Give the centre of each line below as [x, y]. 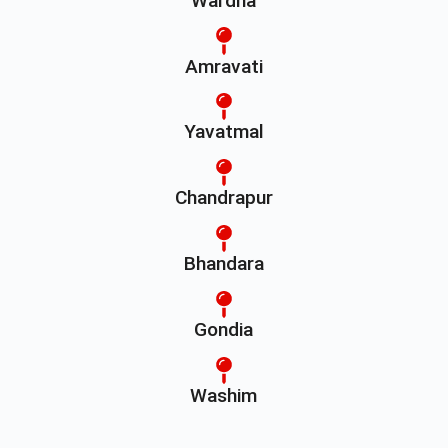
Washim [224, 396]
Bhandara [223, 264]
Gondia [224, 330]
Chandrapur [223, 198]
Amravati [223, 66]
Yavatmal [223, 132]
